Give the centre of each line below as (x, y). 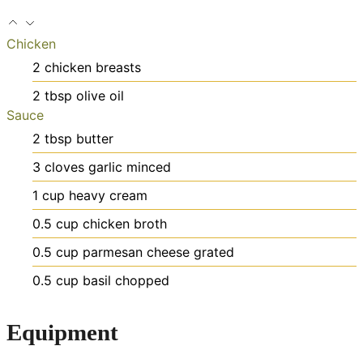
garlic (105, 167)
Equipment (62, 333)
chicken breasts (93, 67)
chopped (142, 280)
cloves (64, 167)
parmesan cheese (136, 252)
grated (214, 252)
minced (149, 167)
